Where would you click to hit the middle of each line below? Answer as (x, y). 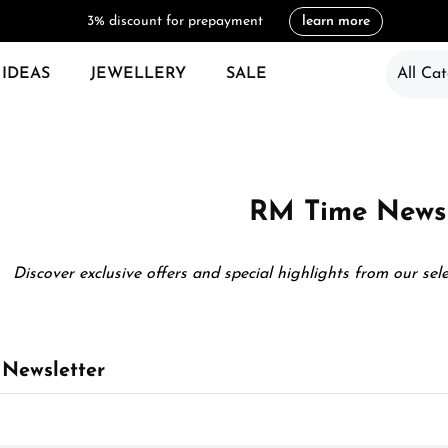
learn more (336, 21)
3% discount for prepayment (175, 21)
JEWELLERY (138, 74)
